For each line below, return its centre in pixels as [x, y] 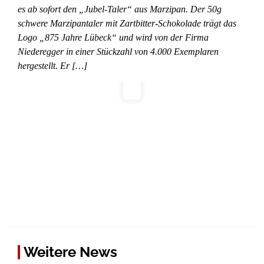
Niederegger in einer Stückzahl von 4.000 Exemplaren [118, 51]
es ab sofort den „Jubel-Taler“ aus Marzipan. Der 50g [120, 9]
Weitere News [70, 252]
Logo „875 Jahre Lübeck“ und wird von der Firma [113, 37]
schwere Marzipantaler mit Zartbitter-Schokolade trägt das [127, 23]
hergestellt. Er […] [52, 65]
